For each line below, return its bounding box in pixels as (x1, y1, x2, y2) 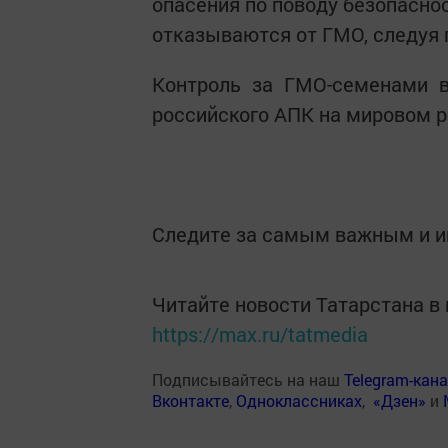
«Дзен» (373, 390, 426, 411)
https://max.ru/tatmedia (152, 321, 368, 347)
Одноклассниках (236, 390, 362, 411)
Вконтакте (152, 390, 229, 411)
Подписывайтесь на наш (152, 369, 344, 390)
